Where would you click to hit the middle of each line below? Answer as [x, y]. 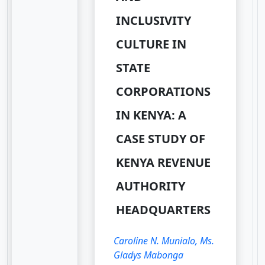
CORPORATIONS [164, 91]
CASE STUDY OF [161, 138]
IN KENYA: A [151, 115]
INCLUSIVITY [154, 20]
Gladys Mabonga [149, 255]
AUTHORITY [151, 186]
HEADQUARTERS [164, 209]
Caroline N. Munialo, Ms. [164, 240]
